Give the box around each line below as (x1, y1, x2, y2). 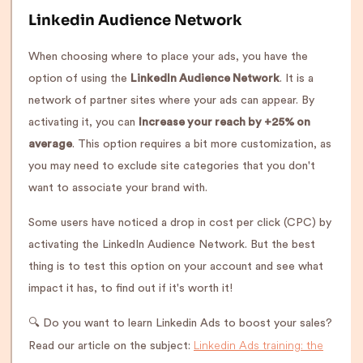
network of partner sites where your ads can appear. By (28, 95, 314, 106)
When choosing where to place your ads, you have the (28, 51, 308, 62)
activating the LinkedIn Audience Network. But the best (28, 239, 315, 250)
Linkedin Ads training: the (194, 338, 323, 352)
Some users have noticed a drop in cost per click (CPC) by (28, 217, 331, 228)
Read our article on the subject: (28, 340, 194, 352)
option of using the (28, 73, 130, 84)
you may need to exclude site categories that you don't (28, 160, 315, 172)
